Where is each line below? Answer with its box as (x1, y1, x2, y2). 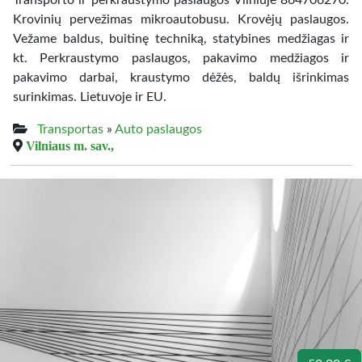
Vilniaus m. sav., (26, 139, 114, 152)
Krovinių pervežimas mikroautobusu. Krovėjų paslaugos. (13, 13, 349, 26)
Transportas (37, 123, 103, 136)
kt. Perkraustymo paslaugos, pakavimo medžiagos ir (13, 52, 349, 65)
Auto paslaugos (115, 123, 202, 136)
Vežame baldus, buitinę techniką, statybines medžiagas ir (13, 32, 349, 45)
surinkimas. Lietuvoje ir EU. (13, 90, 166, 103)
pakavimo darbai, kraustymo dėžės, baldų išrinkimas (13, 71, 349, 84)
